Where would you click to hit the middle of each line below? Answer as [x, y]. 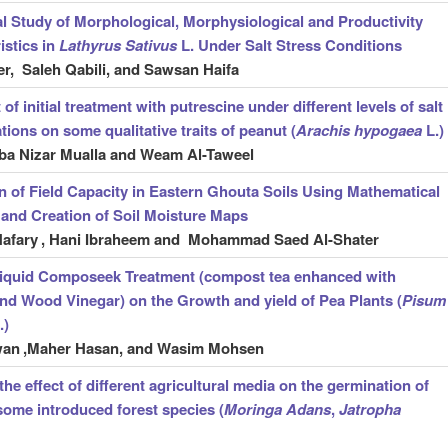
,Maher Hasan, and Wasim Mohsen [143, 348]
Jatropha [367, 409]
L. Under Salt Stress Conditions [289, 45]
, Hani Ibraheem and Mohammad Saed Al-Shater [209, 239]
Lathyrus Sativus [117, 45]
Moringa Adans [277, 409]
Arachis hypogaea [360, 130]
